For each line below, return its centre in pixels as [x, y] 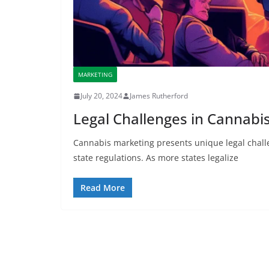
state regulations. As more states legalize [156, 158]
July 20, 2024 [101, 96]
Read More [103, 188]
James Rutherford [159, 96]
